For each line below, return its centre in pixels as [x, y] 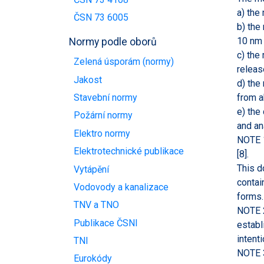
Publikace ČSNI [106, 223]
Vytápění [91, 169]
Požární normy [103, 115]
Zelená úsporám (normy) [124, 62]
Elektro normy [102, 133]
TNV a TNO [96, 205]
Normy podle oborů [113, 42]
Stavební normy [105, 98]
